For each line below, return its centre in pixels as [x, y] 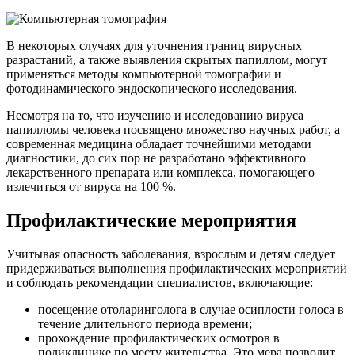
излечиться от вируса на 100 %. [91, 186]
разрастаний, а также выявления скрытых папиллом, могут [167, 59]
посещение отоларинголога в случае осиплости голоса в [191, 309]
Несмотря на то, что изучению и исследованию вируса [155, 115]
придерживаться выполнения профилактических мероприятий [177, 268]
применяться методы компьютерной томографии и [144, 74]
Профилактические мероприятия [151, 220]
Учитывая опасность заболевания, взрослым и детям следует [171, 254]
